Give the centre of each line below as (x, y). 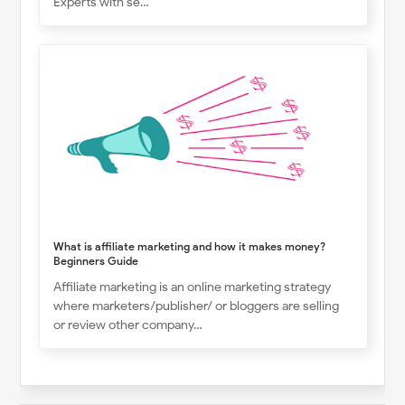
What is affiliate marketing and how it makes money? (190, 246)
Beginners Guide (96, 260)
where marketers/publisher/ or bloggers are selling (197, 306)
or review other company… (128, 325)
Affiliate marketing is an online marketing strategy (193, 287)
